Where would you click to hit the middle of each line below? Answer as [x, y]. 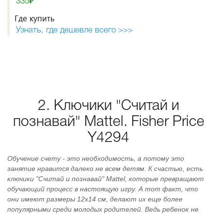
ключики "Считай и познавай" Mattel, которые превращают [106, 179]
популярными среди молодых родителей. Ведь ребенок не [103, 209]
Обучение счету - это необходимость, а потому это [96, 158]
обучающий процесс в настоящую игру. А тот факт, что [103, 189]
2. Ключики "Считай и [108, 106]
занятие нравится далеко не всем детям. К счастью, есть [105, 169]
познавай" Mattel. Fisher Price [108, 122]
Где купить [35, 18]
